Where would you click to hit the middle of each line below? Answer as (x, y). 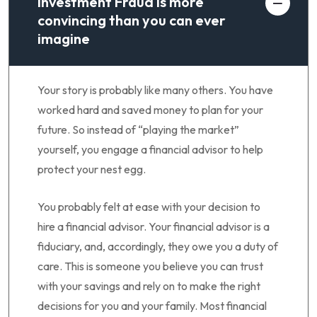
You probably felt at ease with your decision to (149, 206)
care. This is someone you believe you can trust (150, 266)
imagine (64, 38)
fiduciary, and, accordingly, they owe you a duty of (158, 246)
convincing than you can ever (132, 20)
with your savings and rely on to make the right (149, 286)
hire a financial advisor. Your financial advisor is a (154, 226)
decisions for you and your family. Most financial (152, 305)
